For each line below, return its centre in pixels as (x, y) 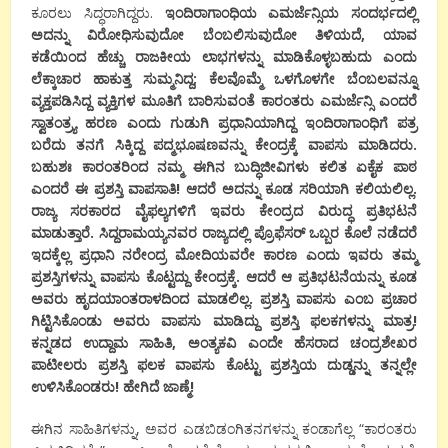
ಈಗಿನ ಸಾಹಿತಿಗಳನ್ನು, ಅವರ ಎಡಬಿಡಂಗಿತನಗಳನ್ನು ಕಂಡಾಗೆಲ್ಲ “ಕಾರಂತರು (224, 428)
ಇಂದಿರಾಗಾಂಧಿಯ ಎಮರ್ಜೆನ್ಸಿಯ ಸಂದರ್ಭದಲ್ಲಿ (290, 12)
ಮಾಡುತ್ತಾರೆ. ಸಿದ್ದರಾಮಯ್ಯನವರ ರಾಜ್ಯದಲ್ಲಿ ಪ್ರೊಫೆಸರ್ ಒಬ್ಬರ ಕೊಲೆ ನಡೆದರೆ (224, 232)
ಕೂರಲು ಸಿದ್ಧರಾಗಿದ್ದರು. (98, 12)
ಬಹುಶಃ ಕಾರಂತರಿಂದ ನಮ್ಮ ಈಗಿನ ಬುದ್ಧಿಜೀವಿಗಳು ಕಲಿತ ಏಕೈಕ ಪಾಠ (224, 166)
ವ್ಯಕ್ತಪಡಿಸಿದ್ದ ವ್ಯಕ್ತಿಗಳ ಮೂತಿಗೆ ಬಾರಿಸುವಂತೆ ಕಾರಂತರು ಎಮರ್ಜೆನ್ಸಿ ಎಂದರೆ (224, 100)
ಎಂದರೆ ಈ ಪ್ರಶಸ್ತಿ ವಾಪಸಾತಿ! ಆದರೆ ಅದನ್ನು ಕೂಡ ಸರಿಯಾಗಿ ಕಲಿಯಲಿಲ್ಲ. (224, 188)
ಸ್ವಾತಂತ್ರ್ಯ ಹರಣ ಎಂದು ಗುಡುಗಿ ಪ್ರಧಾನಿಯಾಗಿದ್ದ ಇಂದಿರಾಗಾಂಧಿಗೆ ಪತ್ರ (224, 122)
